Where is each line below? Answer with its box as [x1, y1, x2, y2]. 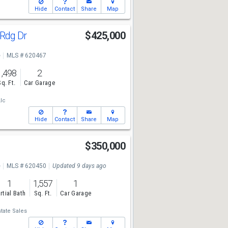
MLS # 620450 [6, 162, 46, 169]
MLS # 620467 [6, 52, 46, 59]
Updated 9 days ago [52, 162, 106, 169]
